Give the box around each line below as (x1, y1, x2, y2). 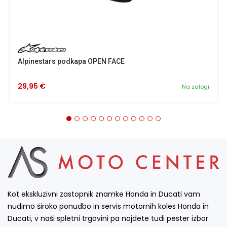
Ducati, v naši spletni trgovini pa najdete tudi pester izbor (8, 213, 208, 223)
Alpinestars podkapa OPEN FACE (18, 57, 125, 65)
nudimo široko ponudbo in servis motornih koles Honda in (8, 201, 209, 211)
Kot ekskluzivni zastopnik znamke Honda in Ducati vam (8, 188, 200, 199)
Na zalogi (182, 83, 209, 91)
